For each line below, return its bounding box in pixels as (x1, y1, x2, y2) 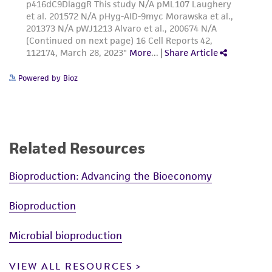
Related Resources (9, 138, 145, 158)
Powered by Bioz (16, 73, 78, 84)
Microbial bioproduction (9, 228, 122, 242)
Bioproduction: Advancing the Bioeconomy (9, 169, 212, 183)
